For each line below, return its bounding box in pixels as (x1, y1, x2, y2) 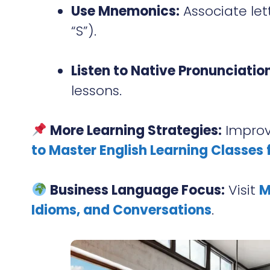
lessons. (71, 81, 122, 100)
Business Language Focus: (50, 180, 225, 199)
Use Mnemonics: (71, 1, 180, 20)
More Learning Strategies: (50, 121, 222, 140)
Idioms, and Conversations (31, 200, 212, 219)
